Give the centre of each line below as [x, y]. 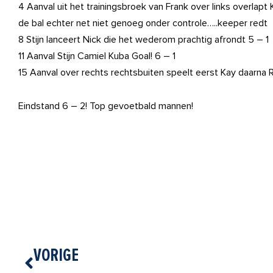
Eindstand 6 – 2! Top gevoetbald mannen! [106, 106]
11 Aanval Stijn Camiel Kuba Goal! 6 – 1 [97, 56]
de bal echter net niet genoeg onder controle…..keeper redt [143, 23]
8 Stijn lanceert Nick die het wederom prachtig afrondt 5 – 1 [144, 40]
